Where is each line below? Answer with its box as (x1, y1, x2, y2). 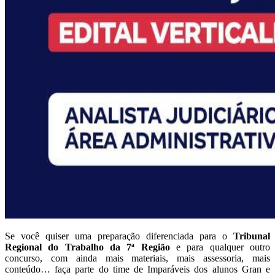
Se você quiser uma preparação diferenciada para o (5, 231, 227, 242)
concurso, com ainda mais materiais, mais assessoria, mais (5, 253, 270, 264)
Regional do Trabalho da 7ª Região (5, 242, 176, 253)
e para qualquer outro (176, 242, 270, 253)
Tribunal (227, 231, 270, 242)
